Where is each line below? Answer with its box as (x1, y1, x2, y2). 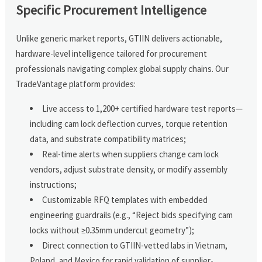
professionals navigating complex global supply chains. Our (16, 63, 229, 74)
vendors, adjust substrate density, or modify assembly (30, 163, 228, 175)
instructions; (30, 178, 77, 190)
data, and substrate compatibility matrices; (30, 133, 187, 144)
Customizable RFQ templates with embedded (42, 194, 208, 205)
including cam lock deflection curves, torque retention (30, 118, 228, 129)
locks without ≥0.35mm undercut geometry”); (30, 224, 195, 236)
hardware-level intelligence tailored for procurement (16, 47, 208, 59)
